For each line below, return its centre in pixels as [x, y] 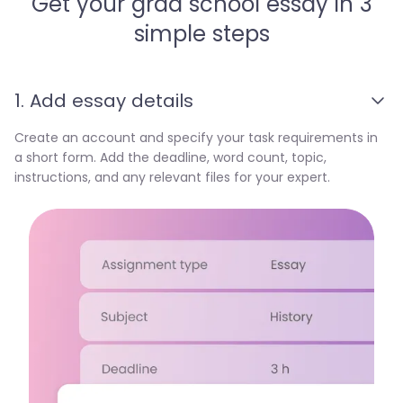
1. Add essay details [104, 101]
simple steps [201, 34]
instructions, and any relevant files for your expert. [172, 177]
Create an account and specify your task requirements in [196, 138]
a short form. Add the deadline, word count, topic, [170, 157]
